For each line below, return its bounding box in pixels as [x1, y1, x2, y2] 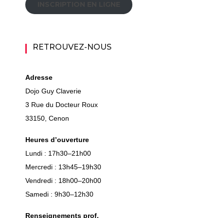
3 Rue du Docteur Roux [25, 101, 98, 109]
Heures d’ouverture [25, 136, 89, 144]
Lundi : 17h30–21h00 [25, 149, 91, 158]
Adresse [25, 73, 53, 82]
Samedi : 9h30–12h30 [25, 190, 93, 199]
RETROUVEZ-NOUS [32, 42, 111, 52]
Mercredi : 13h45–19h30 [25, 163, 101, 171]
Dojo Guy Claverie [25, 87, 81, 95]
